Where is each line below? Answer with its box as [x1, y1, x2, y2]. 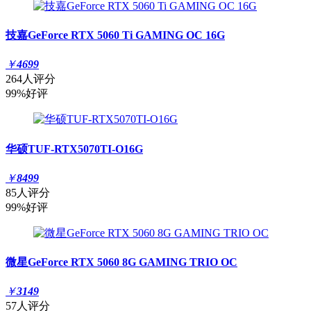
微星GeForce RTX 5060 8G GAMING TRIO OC [6, 256, 237, 269]
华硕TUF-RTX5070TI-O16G [6, 142, 143, 155]
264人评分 [6, 73, 56, 85]
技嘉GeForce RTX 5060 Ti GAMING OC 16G [6, 29, 225, 42]
